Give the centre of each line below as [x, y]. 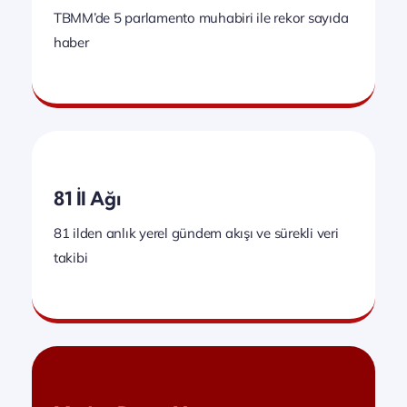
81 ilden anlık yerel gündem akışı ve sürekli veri [196, 233]
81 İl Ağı [87, 198]
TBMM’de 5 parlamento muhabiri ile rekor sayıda [201, 17]
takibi [71, 257]
